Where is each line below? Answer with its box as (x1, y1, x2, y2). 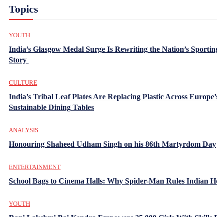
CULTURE (9, 78, 37, 86)
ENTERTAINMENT (9, 163, 61, 170)
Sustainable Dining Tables (9, 103, 94, 111)
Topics (9, 2, 38, 15)
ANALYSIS (9, 126, 38, 134)
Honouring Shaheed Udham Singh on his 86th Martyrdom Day (9, 139, 216, 148)
